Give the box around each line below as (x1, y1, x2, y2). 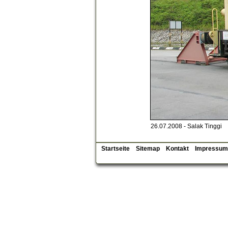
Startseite (101, 145, 130, 152)
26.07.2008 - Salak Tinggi (151, 123, 222, 130)
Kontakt (166, 145, 189, 152)
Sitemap (136, 145, 160, 152)
